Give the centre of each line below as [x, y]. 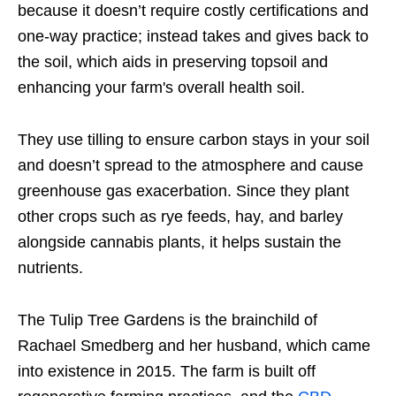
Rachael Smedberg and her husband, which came [194, 345]
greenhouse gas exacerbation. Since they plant [183, 190]
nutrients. [50, 267]
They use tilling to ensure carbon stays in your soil [194, 139]
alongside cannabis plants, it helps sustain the [179, 242]
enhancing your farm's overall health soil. [161, 87]
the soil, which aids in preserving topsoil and [173, 61]
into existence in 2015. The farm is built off [167, 371]
